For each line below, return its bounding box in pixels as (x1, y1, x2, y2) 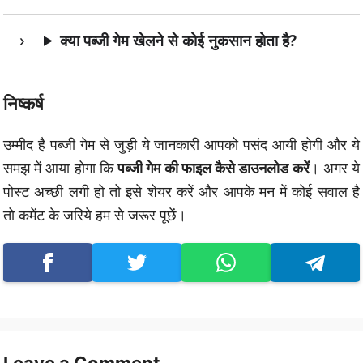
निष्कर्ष (3, 93, 44, 115)
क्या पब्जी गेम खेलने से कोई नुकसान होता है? (60, 29, 297, 51)
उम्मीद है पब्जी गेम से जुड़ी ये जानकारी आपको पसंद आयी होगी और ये (3, 136, 360, 154)
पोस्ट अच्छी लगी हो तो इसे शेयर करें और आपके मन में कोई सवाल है (3, 183, 360, 201)
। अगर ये (309, 160, 361, 177)
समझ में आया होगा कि (3, 160, 118, 177)
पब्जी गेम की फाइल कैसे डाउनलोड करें (117, 160, 310, 177)
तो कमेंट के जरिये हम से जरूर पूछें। (3, 207, 186, 224)
